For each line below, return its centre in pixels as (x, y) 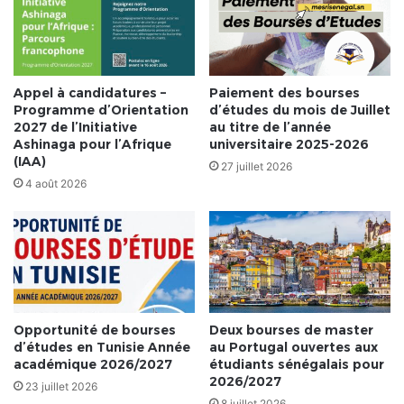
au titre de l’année (270, 128)
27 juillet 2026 (257, 167)
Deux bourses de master (291, 331)
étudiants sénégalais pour (297, 365)
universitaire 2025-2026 (289, 145)
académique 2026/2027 (93, 365)
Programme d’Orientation (101, 110)
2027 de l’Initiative (75, 128)
